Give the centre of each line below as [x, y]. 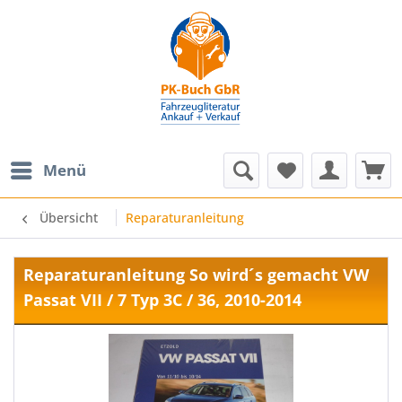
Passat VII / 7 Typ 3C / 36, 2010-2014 [162, 300]
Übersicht [69, 218]
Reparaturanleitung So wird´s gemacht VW [196, 275]
